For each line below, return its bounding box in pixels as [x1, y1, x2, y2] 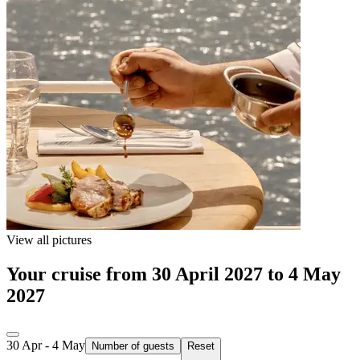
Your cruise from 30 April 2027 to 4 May [6, 264, 341, 285]
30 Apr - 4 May [6, 338, 85, 353]
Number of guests [92, 340, 174, 353]
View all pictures [6, 233, 92, 247]
